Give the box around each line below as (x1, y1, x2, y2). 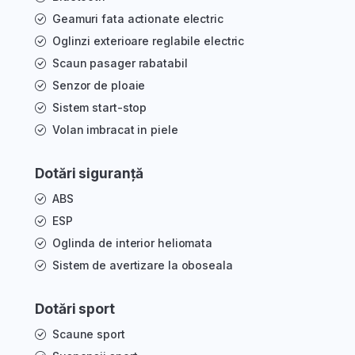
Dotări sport (35, 300, 115, 318)
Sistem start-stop (52, 101, 147, 115)
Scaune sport (52, 327, 125, 342)
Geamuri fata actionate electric (52, 12, 223, 26)
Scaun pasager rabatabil (52, 56, 188, 71)
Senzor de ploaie (52, 78, 146, 93)
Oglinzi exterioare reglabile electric (52, 34, 245, 48)
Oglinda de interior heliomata (52, 236, 213, 250)
